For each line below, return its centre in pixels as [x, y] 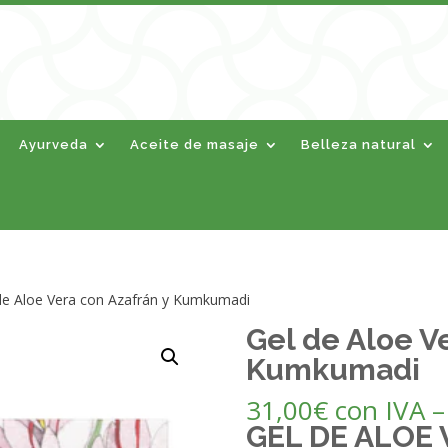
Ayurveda [54, 144]
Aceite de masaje [195, 144]
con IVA [379, 410]
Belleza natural [359, 144]
